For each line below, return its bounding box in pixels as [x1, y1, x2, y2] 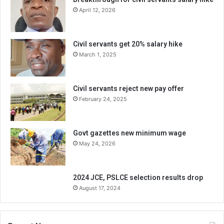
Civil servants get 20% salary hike [73, 39, 182, 48]
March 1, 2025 [79, 50, 116, 58]
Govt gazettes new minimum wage [73, 128, 186, 137]
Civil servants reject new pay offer [73, 84, 184, 92]
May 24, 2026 [79, 139, 115, 147]
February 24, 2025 [79, 95, 127, 102]
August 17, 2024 [79, 184, 120, 191]
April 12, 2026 [79, 6, 115, 13]
